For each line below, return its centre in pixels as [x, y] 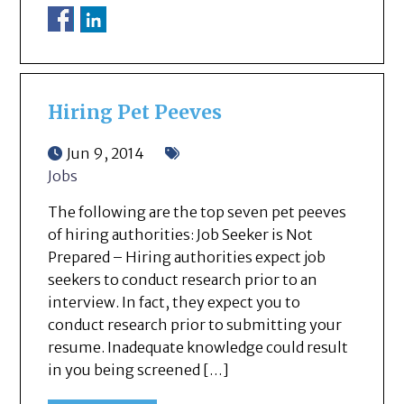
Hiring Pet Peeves [135, 112]
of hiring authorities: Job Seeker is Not [181, 234]
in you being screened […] [139, 369]
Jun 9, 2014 [106, 153]
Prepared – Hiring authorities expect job [187, 257]
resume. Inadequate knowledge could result [198, 347]
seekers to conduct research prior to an [183, 279]
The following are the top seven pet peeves [197, 211]
